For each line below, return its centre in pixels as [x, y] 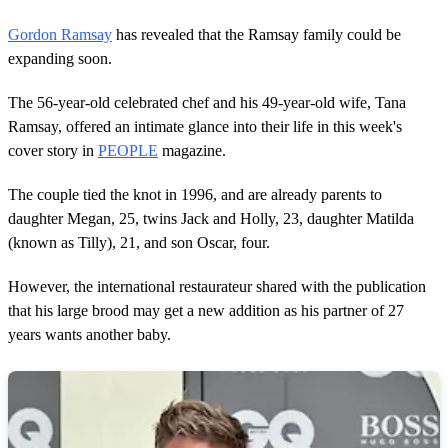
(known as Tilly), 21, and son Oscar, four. [139, 242]
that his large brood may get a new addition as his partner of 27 [206, 310]
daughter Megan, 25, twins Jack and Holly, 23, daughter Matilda [211, 218]
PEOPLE [128, 150]
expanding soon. [60, 58]
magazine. [192, 150]
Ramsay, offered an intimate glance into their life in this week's [205, 126]
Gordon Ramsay [60, 34]
